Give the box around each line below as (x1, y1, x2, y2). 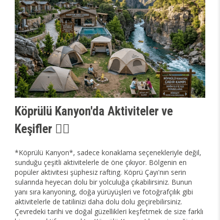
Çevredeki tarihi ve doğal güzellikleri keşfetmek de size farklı (15, 207, 203, 217)
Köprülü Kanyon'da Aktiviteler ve (15, 104, 173, 119)
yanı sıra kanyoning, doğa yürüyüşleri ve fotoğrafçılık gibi (15, 187, 193, 197)
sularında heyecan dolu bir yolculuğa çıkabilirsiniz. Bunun (15, 177, 192, 187)
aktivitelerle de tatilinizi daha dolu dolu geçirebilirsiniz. (15, 197, 182, 207)
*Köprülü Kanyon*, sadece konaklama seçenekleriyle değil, (15, 148, 201, 158)
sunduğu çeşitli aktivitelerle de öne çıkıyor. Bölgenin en (15, 158, 187, 167)
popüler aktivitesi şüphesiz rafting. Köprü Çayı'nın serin (15, 167, 186, 177)
